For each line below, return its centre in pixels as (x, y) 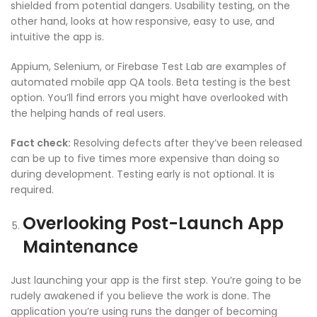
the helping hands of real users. (88, 113)
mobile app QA (108, 82)
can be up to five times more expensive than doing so (145, 158)
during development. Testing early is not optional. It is (143, 174)
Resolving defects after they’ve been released (186, 143)
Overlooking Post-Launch (135, 223)
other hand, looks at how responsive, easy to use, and (143, 21)
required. (32, 189)
